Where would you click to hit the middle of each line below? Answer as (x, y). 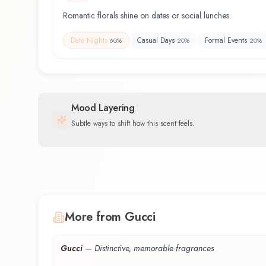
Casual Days (156, 41)
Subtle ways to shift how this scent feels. (133, 124)
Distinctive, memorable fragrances (154, 248)
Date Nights (89, 41)
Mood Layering (103, 108)
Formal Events (226, 41)
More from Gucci (110, 217)
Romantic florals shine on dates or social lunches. (147, 16)
